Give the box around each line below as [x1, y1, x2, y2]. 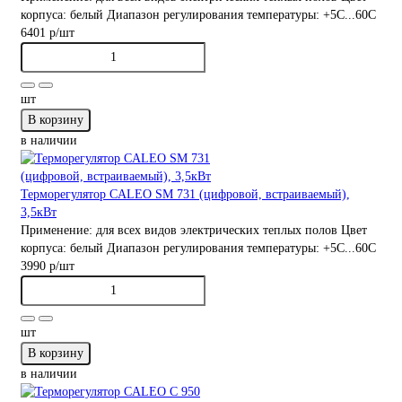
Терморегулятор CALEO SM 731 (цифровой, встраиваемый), [21, 187, 350, 201]
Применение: [21, 223, 96, 237]
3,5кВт [21, 205, 57, 219]
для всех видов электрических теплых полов [96, 223, 337, 237]
